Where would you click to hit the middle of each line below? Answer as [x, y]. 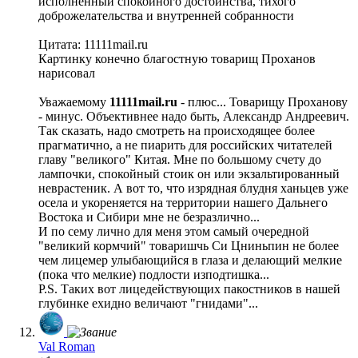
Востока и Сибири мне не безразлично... [149, 217]
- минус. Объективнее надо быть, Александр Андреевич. [194, 116]
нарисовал [67, 73]
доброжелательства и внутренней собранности [166, 15]
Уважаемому [74, 101]
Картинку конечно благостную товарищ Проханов [177, 58]
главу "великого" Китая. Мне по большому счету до [180, 159]
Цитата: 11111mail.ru [93, 44]
